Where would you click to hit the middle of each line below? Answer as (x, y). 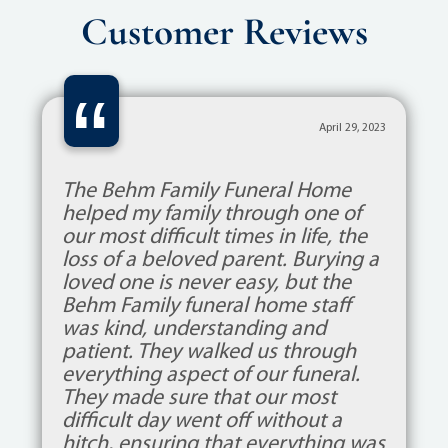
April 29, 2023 (353, 127)
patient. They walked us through (208, 352)
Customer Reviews (224, 31)
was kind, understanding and (193, 329)
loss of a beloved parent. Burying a (220, 260)
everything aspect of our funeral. (210, 375)
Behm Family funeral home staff (206, 306)
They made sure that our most (198, 398)
